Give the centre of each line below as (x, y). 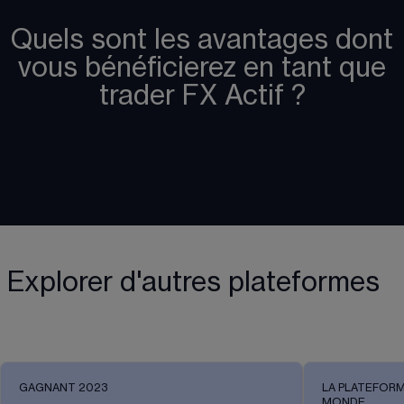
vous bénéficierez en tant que (202, 68)
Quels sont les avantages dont (202, 40)
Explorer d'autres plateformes (193, 283)
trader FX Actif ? (202, 96)
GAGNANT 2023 (63, 388)
